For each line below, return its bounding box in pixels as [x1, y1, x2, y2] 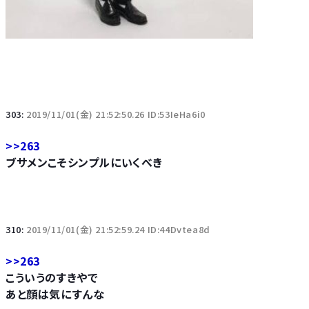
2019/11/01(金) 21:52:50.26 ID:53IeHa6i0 [26, 107, 206, 121]
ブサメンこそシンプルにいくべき [6, 153, 163, 170]
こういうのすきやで [6, 268, 99, 286]
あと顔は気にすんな [6, 285, 105, 302]
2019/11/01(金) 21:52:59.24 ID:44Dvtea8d [26, 222, 210, 236]
